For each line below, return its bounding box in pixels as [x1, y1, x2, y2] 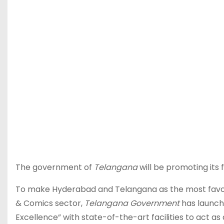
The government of [15, 161, 94, 173]
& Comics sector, [15, 197, 84, 209]
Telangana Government [84, 197, 181, 209]
